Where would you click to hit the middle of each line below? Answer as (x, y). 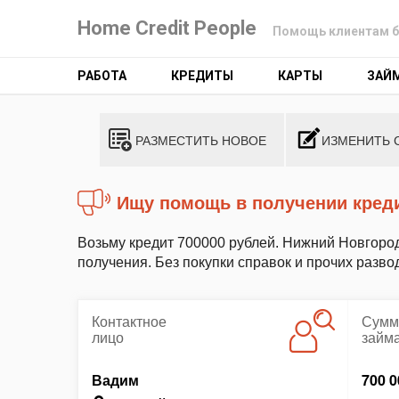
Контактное (129, 321)
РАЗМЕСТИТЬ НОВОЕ (201, 140)
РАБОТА (102, 76)
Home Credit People (167, 28)
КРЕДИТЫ (202, 76)
